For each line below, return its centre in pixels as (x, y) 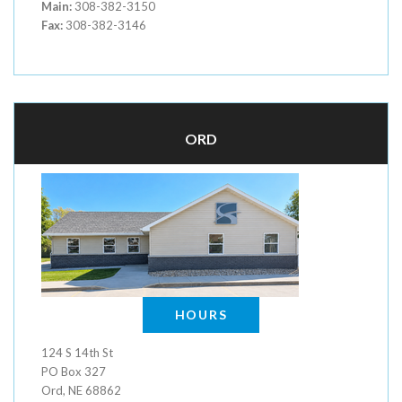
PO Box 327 (74, 371)
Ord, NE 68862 (81, 390)
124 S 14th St (77, 353)
